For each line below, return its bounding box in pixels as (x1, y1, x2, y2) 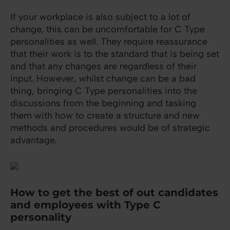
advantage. (10, 135, 56, 146)
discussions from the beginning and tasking (10, 98, 196, 109)
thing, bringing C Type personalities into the (10, 85, 197, 97)
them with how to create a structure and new (10, 110, 200, 122)
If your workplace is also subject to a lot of (10, 11, 190, 23)
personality (10, 211, 71, 224)
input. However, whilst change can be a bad (10, 73, 196, 85)
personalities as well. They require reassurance (10, 36, 207, 48)
